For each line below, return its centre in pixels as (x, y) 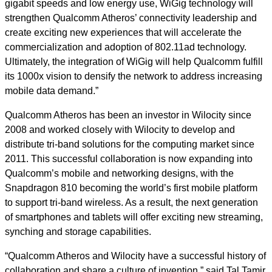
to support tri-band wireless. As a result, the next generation (131, 202)
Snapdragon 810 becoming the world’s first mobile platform (131, 188)
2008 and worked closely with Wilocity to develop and (120, 130)
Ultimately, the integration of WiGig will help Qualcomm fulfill (134, 62)
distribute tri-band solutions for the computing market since (130, 144)
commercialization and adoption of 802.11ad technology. (126, 47)
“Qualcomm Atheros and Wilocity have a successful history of (135, 256)
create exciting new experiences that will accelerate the (123, 32)
